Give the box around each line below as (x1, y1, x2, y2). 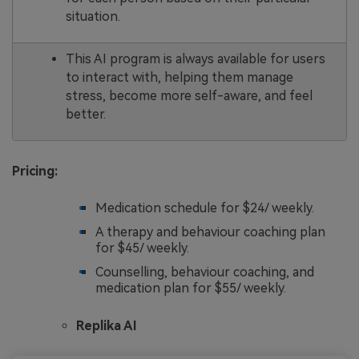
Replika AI (76, 318, 137, 334)
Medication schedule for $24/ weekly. (95, 200, 314, 216)
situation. (65, 9, 120, 25)
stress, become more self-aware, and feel (65, 88, 313, 104)
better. (65, 107, 106, 123)
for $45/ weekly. (95, 240, 189, 256)
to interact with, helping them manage (65, 70, 293, 86)
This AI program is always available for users (65, 51, 325, 67)
